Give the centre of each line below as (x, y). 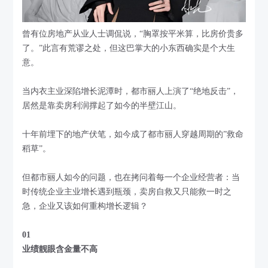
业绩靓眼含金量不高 (60, 249)
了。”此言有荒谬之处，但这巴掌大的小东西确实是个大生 (129, 48)
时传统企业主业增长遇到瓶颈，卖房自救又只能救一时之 (127, 192)
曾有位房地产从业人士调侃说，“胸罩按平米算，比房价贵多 (133, 34)
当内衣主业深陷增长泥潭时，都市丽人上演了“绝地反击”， (131, 92)
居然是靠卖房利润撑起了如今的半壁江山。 (102, 106)
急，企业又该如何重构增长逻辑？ (85, 206)
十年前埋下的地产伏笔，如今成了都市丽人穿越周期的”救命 (133, 135)
